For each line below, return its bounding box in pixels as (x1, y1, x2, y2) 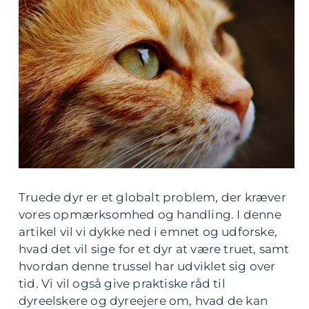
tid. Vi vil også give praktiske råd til (19, 276, 226, 290)
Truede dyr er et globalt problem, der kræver (19, 190, 286, 204)
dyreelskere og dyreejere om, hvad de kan (19, 293, 268, 308)
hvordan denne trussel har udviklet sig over (19, 259, 276, 273)
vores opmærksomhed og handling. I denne (19, 207, 281, 221)
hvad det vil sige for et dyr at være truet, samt (19, 241, 290, 256)
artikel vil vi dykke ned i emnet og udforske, (19, 224, 278, 239)
